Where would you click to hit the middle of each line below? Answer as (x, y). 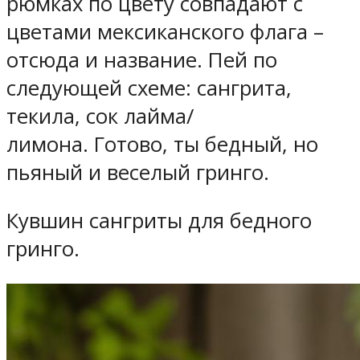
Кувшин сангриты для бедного (159, 221)
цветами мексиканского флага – (165, 31)
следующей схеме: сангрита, (149, 88)
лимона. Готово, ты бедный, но (162, 144)
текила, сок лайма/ (100, 116)
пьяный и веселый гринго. (138, 172)
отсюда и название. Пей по (142, 59)
